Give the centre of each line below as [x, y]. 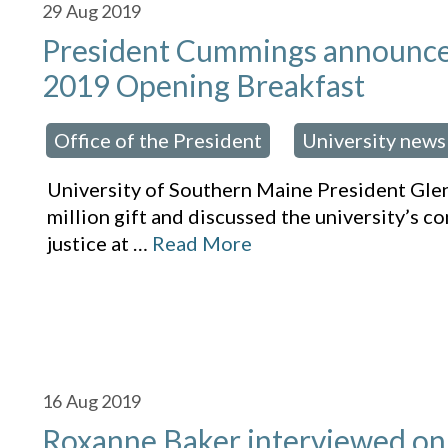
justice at [88, 243]
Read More [202, 243]
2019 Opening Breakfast [204, 85]
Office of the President [158, 140]
